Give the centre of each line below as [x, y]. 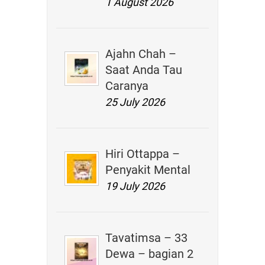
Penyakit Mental [148, 170]
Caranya [127, 86]
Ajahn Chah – [141, 54]
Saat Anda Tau [144, 70]
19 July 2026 [135, 186]
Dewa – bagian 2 [150, 254]
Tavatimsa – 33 [147, 238]
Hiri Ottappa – [143, 154]
